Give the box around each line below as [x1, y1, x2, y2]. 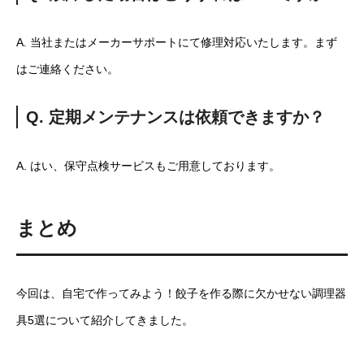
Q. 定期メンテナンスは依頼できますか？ [26, 107, 325, 126]
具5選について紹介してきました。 [16, 313, 193, 327]
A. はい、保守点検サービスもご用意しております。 [16, 158, 280, 172]
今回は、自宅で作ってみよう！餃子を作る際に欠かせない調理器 [16, 286, 346, 300]
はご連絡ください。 [16, 62, 119, 76]
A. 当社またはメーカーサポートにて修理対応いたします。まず [16, 35, 337, 49]
